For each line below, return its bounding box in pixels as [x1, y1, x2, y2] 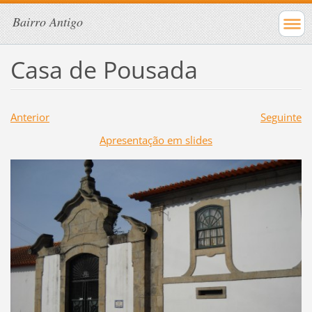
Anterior [10, 109, 49, 124]
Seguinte [260, 109, 302, 124]
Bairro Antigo [13, 13, 83, 30]
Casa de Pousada [10, 53, 198, 86]
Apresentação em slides [100, 132, 212, 147]
